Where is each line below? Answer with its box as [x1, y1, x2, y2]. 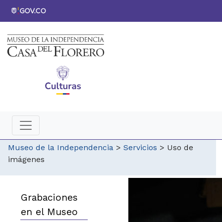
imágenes [8, 155, 45, 165]
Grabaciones [21, 192, 78, 204]
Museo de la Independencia [8, 143, 113, 153]
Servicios [123, 143, 157, 153]
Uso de [167, 143, 193, 153]
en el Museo [21, 206, 78, 218]
